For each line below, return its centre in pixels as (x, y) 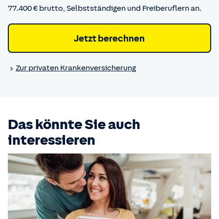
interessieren (52, 140)
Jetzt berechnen (109, 38)
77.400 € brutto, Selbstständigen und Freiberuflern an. (105, 8)
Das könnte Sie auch (74, 124)
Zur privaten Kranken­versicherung (76, 68)
